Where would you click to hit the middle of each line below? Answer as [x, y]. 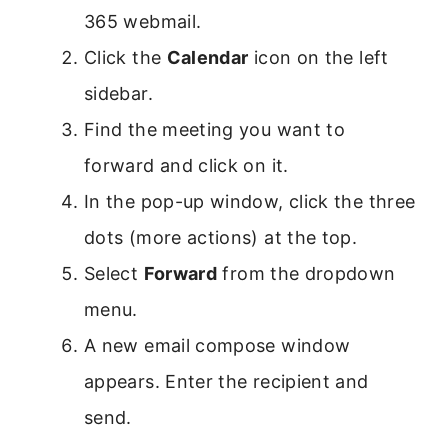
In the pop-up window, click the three [250, 201]
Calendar [207, 57]
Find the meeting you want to [215, 129]
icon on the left [318, 57]
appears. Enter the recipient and [226, 381]
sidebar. [118, 93]
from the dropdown [306, 273]
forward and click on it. [186, 165]
